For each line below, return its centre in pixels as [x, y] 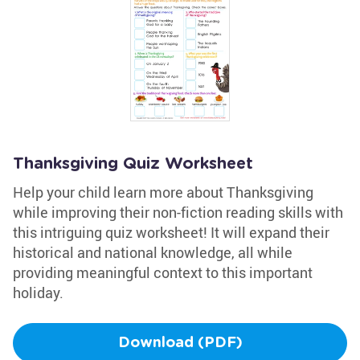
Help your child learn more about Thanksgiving [163, 192]
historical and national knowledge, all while [153, 252]
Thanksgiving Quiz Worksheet [133, 164]
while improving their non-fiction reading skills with [178, 212]
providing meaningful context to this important [163, 272]
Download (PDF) [180, 343]
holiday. [38, 292]
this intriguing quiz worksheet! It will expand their [171, 232]
